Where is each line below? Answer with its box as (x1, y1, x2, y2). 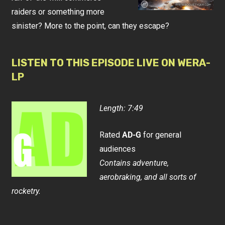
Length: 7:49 (99, 103, 144, 113)
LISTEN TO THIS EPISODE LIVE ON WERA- (12, 57, 211, 69)
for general (141, 130, 182, 140)
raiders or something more (12, 7, 105, 17)
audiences (99, 144, 136, 154)
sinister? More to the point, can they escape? (12, 21, 170, 31)
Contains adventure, (99, 158, 169, 168)
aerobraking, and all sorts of (99, 172, 196, 182)
